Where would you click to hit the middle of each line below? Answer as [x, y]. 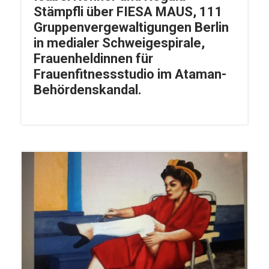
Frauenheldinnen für [93, 59]
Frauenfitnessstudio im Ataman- [130, 74]
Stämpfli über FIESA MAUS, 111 [128, 12]
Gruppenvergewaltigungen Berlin [131, 28]
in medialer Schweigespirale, [119, 43]
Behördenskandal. [87, 90]
